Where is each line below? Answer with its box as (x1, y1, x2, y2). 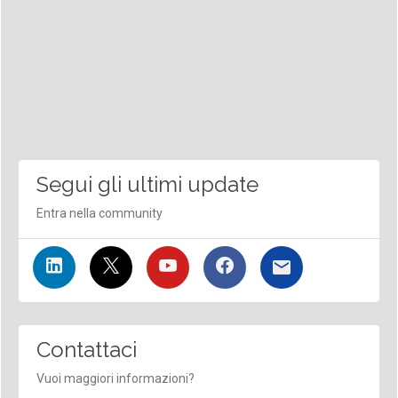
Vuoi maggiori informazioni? (36, 370, 195, 386)
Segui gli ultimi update (36, 171, 259, 197)
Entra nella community (36, 205, 163, 220)
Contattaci (36, 336, 137, 362)
